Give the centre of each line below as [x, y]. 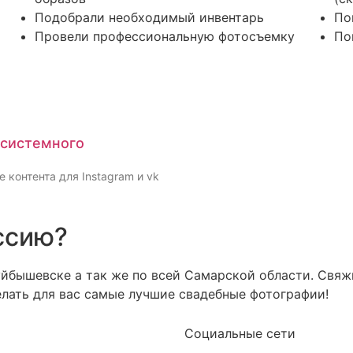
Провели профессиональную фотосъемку [164, 36]
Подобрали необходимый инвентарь [149, 17]
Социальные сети [240, 333]
